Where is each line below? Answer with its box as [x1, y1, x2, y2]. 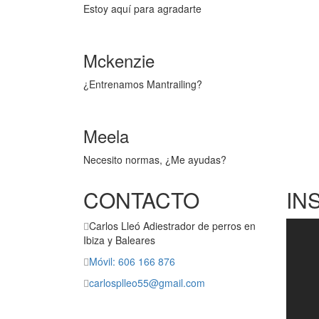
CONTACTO [83, 184, 199, 216]
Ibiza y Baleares [83, 233, 155, 248]
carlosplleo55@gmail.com [89, 276, 205, 291]
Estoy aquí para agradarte [83, 1, 202, 16]
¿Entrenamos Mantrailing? [83, 77, 202, 92]
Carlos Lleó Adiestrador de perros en [89, 219, 256, 234]
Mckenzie [83, 48, 155, 73]
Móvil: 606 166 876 [89, 254, 175, 269]
